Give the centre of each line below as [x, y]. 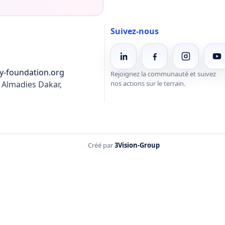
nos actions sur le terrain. [148, 83]
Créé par [101, 145]
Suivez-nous [135, 31]
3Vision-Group [137, 145]
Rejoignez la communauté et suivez [163, 74]
